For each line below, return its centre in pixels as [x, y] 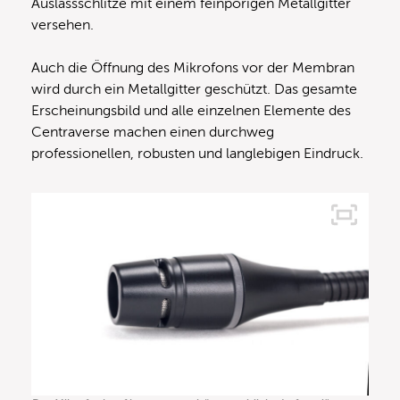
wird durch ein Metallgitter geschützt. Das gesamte [194, 90]
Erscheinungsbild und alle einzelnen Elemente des [191, 111]
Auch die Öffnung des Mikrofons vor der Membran [193, 68]
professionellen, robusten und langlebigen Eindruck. [197, 154]
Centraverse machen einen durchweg [153, 133]
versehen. [64, 25]
